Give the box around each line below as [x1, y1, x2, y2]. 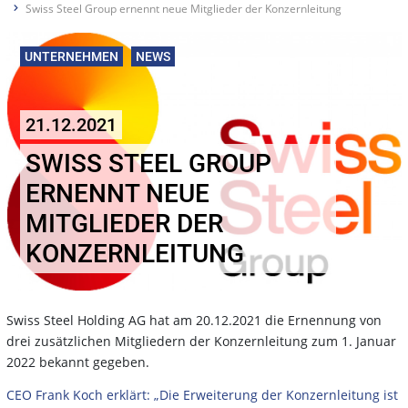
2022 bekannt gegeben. [6, 352, 149, 371]
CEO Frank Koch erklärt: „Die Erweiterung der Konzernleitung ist [6, 385, 398, 403]
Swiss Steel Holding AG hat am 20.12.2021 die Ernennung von [6, 311, 382, 329]
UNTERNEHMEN [25, 48, 118, 64]
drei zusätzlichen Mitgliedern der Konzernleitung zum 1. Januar [6, 331, 396, 350]
